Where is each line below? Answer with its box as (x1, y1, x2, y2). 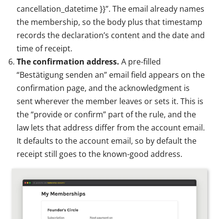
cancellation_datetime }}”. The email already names (17, 3, 204, 14)
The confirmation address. (17, 56, 119, 67)
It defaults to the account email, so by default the (17, 135, 197, 146)
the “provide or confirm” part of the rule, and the (17, 109, 196, 120)
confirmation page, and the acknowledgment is (17, 82, 190, 93)
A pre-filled (119, 56, 161, 67)
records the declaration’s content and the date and (17, 29, 205, 41)
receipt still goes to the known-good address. (17, 148, 182, 159)
